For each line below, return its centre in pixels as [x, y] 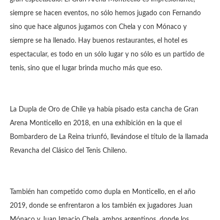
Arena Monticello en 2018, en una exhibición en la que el [96, 123]
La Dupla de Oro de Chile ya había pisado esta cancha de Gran [104, 110]
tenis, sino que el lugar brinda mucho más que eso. [86, 68]
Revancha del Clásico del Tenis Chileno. [69, 151]
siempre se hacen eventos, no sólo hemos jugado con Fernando [105, 13]
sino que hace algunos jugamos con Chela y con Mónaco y [98, 27]
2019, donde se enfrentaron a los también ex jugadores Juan [101, 206]
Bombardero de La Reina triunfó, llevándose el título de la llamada [109, 137]
